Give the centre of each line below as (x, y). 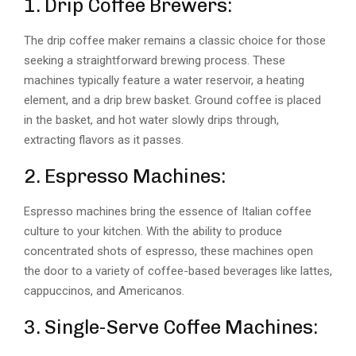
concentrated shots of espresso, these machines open (168, 252)
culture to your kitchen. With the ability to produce (153, 232)
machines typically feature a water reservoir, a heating (164, 81)
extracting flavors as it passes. (105, 140)
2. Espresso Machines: (125, 176)
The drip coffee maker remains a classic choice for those (175, 41)
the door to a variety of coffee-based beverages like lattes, (178, 271)
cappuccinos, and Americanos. (104, 291)
